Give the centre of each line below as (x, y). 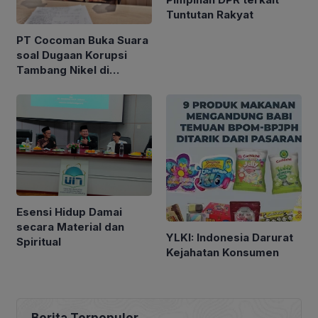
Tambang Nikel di (63, 70)
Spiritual (39, 241)
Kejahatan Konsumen (223, 253)
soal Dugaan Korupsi (72, 55)
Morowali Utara (58, 84)
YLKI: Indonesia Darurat (230, 238)
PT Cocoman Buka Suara (82, 40)
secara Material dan (70, 226)
